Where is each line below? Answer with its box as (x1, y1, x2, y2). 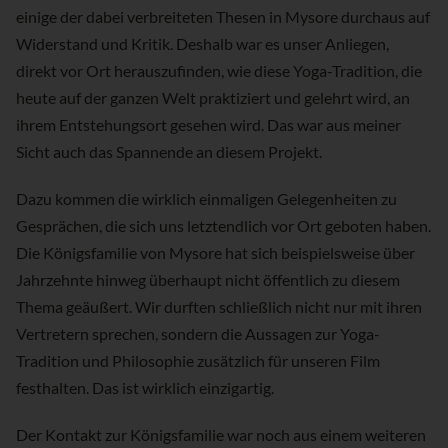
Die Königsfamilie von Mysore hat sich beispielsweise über (16, 243, 415, 263)
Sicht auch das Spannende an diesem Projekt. (16, 142, 322, 162)
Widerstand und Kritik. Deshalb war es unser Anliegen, (16, 34, 389, 54)
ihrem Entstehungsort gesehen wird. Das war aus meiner (16, 115, 401, 135)
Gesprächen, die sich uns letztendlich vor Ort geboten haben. (16, 216, 431, 236)
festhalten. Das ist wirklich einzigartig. (16, 378, 274, 398)
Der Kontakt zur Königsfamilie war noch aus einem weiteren (16, 425, 426, 445)
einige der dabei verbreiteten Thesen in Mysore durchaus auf (16, 7, 430, 27)
